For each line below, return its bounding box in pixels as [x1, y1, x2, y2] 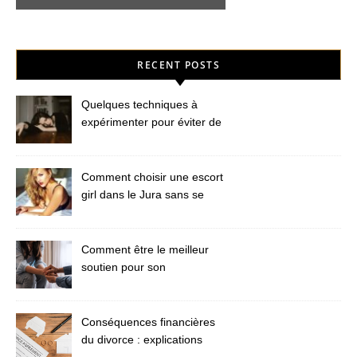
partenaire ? [81, 278, 142, 292]
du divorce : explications [81, 333, 202, 347]
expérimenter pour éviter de [81, 116, 222, 129]
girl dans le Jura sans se [81, 188, 204, 202]
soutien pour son [81, 261, 166, 274]
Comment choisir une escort [81, 171, 223, 184]
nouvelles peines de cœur [81, 133, 211, 147]
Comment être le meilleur [81, 243, 209, 257]
